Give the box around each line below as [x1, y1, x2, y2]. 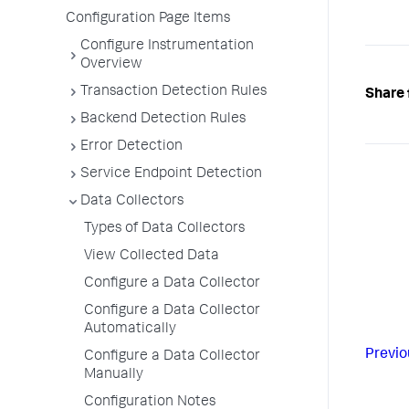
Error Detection [80, 140, 183, 154]
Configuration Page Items [66, 12, 230, 26]
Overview [80, 58, 142, 72]
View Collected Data [84, 249, 219, 264]
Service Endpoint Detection [80, 167, 262, 182]
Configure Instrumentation [80, 39, 254, 54]
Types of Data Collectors [84, 222, 245, 236]
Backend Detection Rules [80, 112, 246, 127]
